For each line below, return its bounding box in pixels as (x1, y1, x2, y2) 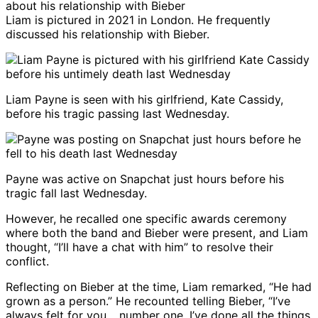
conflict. (6, 254, 49, 269)
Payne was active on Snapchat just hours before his (6, 172, 284, 187)
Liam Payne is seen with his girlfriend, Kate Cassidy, (6, 92, 283, 107)
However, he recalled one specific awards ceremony (6, 212, 287, 226)
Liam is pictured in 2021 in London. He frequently (6, 13, 270, 28)
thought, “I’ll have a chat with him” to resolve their (6, 240, 273, 255)
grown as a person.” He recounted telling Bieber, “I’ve (6, 294, 290, 309)
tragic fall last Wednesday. (6, 186, 147, 201)
